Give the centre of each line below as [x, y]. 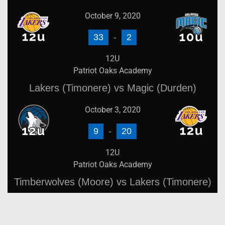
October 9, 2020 [113, 16]
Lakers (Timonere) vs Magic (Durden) [113, 88]
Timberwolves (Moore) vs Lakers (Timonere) [113, 182]
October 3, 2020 [113, 110]
